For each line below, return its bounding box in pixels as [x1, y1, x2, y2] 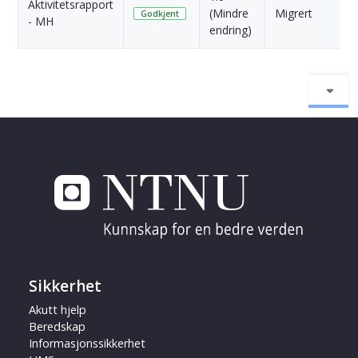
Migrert [275, 5, 312, 21]
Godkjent [141, 7, 179, 19]
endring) [209, 22, 252, 38]
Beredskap [29, 319, 86, 335]
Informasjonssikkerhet [29, 336, 145, 352]
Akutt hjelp [29, 302, 86, 318]
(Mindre [209, 5, 249, 21]
